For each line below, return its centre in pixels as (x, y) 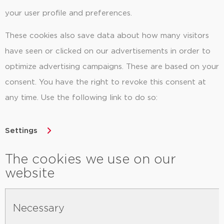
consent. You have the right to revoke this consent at (105, 82)
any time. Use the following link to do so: (81, 98)
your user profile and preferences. (68, 13)
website (30, 173)
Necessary (39, 208)
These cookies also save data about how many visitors (107, 36)
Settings (21, 130)
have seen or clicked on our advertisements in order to (108, 51)
